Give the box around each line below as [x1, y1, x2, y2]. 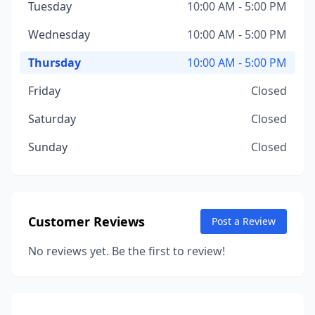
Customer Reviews [28, 213, 145, 230]
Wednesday [28, 27, 90, 42]
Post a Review [212, 214, 276, 228]
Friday [28, 83, 60, 98]
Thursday [28, 55, 81, 70]
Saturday [28, 111, 76, 127]
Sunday [28, 139, 67, 155]
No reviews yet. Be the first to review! [28, 243, 225, 259]
